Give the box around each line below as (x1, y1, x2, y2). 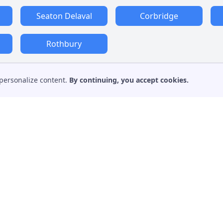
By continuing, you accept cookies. (69, 75, 189, 85)
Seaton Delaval (36, 10, 92, 21)
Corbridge (140, 10, 178, 21)
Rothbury (46, 38, 82, 49)
